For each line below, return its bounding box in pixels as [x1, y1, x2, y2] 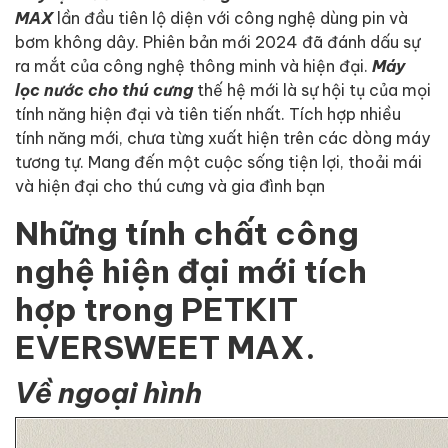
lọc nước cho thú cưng [15, 79, 193, 100]
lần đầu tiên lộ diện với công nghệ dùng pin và [57, 7, 408, 27]
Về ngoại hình [15, 374, 202, 410]
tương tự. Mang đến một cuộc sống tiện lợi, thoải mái [15, 151, 422, 171]
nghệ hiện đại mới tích [15, 250, 367, 290]
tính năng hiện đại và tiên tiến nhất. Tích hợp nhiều [15, 103, 401, 123]
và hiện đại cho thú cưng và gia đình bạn [15, 175, 325, 195]
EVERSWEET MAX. [15, 326, 316, 366]
